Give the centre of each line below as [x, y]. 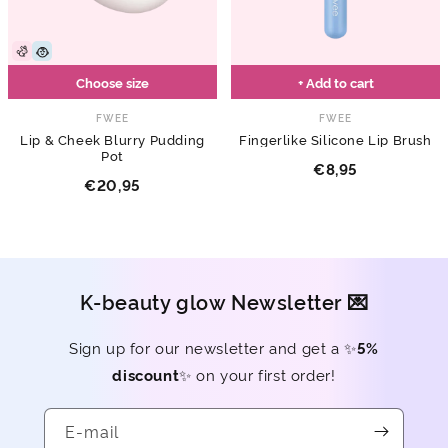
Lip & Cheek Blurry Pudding [112, 139]
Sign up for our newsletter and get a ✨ [212, 348]
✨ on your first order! [257, 375]
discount [146, 375]
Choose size [112, 82]
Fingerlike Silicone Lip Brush [335, 139]
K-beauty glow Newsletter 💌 [224, 301]
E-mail [92, 431]
